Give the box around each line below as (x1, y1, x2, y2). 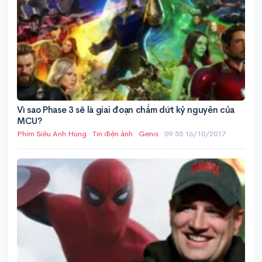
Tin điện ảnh (92, 129, 133, 139)
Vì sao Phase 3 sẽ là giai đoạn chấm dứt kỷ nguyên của (17, 104, 235, 116)
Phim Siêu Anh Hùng (17, 129, 87, 139)
